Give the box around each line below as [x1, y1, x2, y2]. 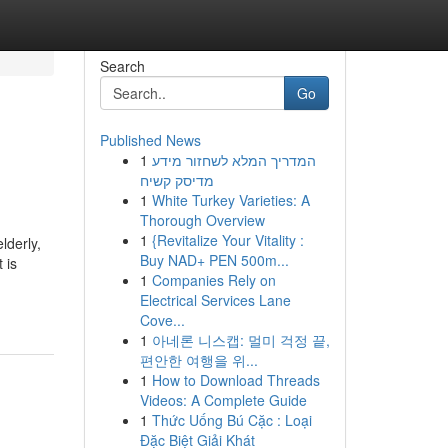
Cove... [139, 310, 185, 330]
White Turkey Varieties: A [151, 190, 310, 210]
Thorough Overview [139, 210, 265, 230]
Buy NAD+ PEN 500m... [139, 250, 289, 270]
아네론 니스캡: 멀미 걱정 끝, [151, 330, 330, 350]
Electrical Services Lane [139, 290, 291, 310]
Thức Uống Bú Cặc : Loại [151, 410, 312, 430]
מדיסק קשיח [139, 170, 214, 190]
